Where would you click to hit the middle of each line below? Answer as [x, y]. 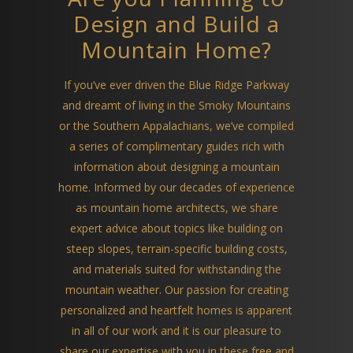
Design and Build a [176, 24]
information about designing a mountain [176, 167]
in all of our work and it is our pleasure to [176, 331]
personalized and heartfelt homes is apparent [176, 310]
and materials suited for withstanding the [176, 269]
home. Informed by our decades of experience [176, 188]
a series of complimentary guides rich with [176, 147]
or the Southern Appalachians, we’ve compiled [176, 126]
